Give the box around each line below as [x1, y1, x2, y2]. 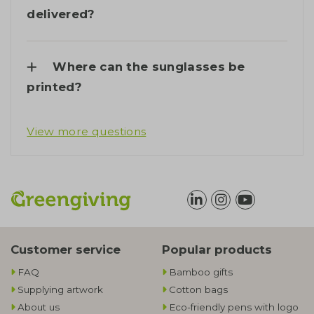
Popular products [162, 242, 272, 257]
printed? [27, 80, 82, 94]
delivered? [27, 7, 95, 22]
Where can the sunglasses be [53, 60, 245, 74]
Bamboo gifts [169, 266, 233, 278]
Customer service [11, 242, 121, 257]
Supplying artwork [18, 284, 103, 296]
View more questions [27, 125, 146, 139]
